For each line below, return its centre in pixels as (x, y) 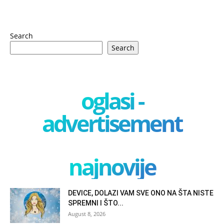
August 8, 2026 (87, 214)
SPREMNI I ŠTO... (96, 203)
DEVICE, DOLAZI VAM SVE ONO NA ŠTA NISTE (141, 193)
